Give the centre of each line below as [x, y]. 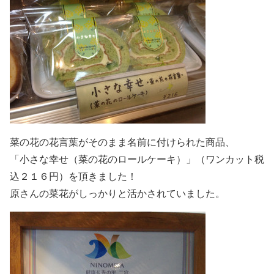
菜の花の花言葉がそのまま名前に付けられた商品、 [122, 142]
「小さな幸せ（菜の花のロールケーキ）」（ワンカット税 [137, 159]
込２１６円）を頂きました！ [73, 176]
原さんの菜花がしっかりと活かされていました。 [117, 193]
